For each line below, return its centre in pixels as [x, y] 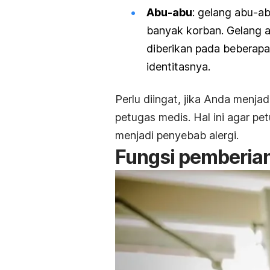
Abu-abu [169, 12]
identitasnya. [180, 66]
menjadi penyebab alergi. [177, 135]
